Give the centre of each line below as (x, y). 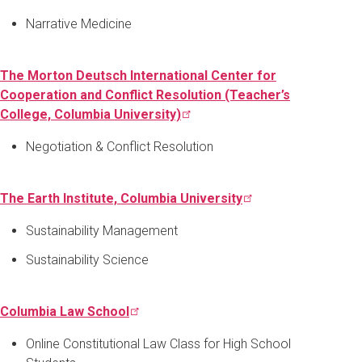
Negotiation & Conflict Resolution (120, 147)
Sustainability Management (102, 231)
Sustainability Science (87, 259)
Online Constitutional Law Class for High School (158, 343)
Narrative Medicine (79, 24)
